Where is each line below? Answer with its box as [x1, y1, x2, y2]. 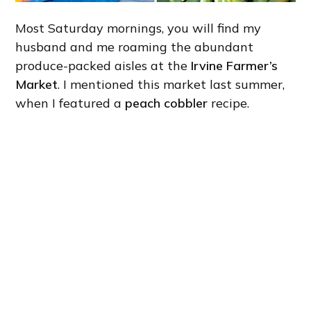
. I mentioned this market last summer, [58, 76, 285, 93]
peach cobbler [125, 95, 208, 112]
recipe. [208, 95, 250, 112]
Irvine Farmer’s [191, 58, 278, 74]
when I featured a [15, 95, 126, 112]
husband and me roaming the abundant [15, 39, 254, 56]
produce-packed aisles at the [15, 58, 192, 74]
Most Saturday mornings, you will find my [15, 20, 262, 37]
